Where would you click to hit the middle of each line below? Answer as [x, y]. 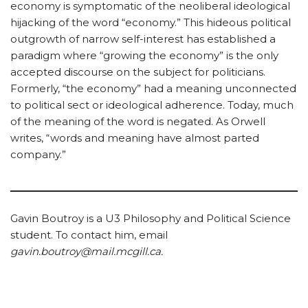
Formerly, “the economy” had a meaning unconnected [153, 89]
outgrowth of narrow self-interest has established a [143, 39]
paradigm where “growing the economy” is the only [144, 56]
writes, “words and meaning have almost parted [135, 138]
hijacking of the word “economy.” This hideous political [151, 23]
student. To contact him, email [89, 235]
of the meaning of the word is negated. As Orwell [138, 122]
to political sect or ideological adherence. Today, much [152, 105]
